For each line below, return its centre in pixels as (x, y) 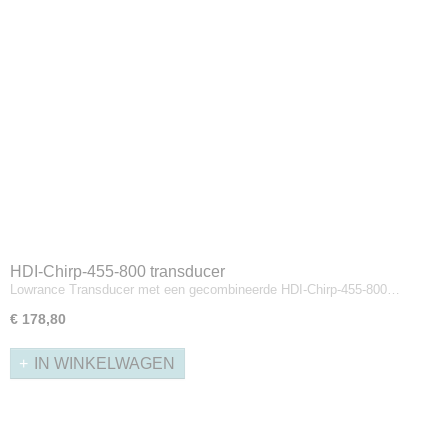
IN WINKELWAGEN (104, 363)
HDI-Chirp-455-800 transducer (117, 271)
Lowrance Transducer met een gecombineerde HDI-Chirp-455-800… (205, 289)
